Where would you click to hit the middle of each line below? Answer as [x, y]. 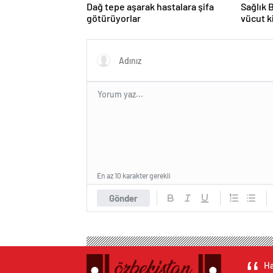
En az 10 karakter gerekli [134, 176]
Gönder [123, 198]
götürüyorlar [114, 18]
